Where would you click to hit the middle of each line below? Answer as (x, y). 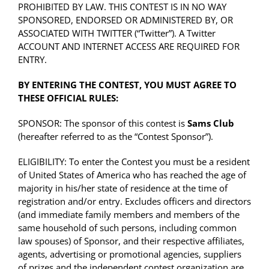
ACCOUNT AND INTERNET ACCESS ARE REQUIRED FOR (129, 47)
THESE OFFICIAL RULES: (68, 98)
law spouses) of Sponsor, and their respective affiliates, (131, 241)
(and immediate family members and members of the (129, 215)
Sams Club (211, 123)
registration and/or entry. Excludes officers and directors (134, 201)
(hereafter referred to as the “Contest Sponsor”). (116, 137)
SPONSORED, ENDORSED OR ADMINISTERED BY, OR (125, 20)
